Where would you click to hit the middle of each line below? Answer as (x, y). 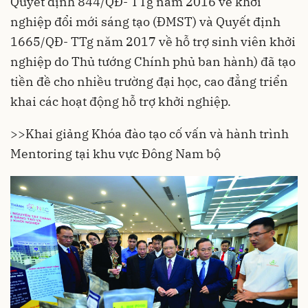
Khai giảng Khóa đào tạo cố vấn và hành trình (157, 134)
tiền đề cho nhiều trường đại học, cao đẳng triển (149, 81)
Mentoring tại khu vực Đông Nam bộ (115, 154)
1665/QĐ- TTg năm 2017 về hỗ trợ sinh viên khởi (153, 42)
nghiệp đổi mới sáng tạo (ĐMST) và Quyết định (145, 22)
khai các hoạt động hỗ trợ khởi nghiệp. (121, 101)
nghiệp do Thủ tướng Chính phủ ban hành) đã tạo (153, 62)
